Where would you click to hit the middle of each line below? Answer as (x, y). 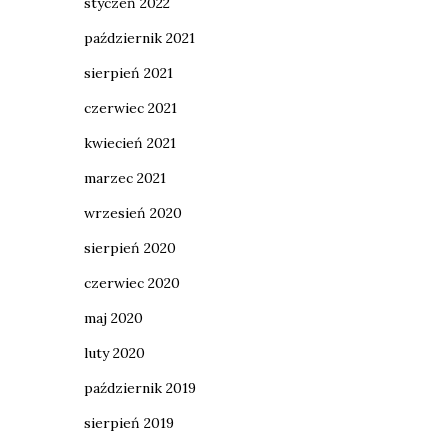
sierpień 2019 (128, 423)
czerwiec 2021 (130, 108)
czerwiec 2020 (131, 283)
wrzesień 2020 (132, 213)
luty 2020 (114, 353)
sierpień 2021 (128, 73)
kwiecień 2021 (129, 143)
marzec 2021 (124, 178)
